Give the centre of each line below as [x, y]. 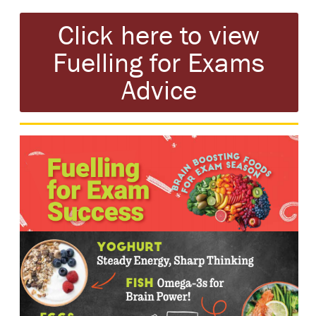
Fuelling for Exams [159, 62]
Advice [159, 90]
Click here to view [159, 35]
